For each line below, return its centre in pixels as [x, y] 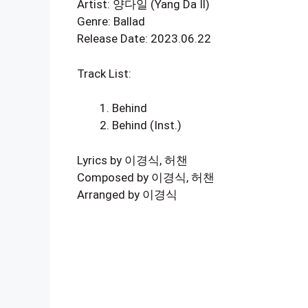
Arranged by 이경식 [127, 194]
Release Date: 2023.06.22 [144, 38]
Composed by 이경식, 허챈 [146, 177]
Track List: [104, 73]
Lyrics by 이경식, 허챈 [132, 160]
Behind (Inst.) [147, 125]
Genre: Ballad [111, 21]
